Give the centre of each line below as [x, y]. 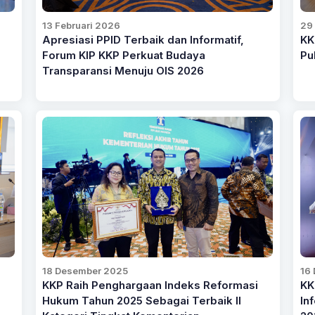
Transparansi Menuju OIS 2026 [123, 71]
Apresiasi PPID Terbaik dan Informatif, [143, 40]
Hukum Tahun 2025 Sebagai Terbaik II [142, 301]
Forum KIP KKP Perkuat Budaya [124, 55]
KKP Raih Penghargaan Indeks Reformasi [150, 286]
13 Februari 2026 [82, 25]
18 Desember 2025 [85, 271]
